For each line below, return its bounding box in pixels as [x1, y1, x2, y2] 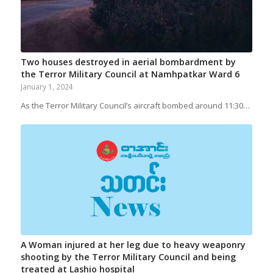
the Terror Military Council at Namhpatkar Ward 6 [20, 68, 239, 80]
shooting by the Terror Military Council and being [20, 251, 236, 263]
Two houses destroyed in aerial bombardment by [20, 55, 236, 68]
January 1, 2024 [20, 81, 73, 91]
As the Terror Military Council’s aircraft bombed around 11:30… [20, 99, 250, 111]
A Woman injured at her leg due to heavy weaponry [20, 239, 246, 251]
